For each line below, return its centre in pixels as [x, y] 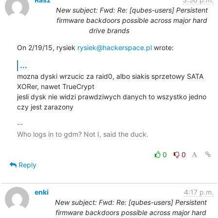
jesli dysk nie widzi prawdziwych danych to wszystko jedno [111, 96]
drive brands [109, 30]
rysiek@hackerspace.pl [114, 47]
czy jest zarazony [45, 107]
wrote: [163, 47]
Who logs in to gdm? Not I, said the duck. [82, 134]
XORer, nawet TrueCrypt [55, 86]
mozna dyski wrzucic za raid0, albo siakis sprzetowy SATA [110, 76]
